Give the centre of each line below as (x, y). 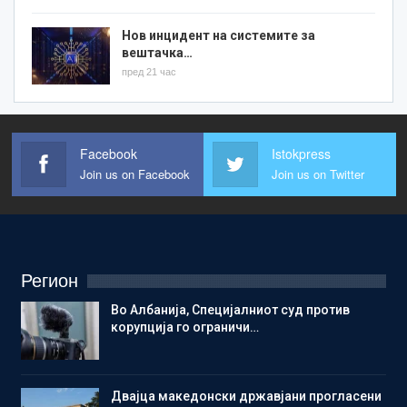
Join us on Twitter (318, 174)
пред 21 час (149, 71)
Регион (50, 280)
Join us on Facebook (134, 174)
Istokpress (301, 153)
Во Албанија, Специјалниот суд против (230, 309)
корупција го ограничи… (185, 327)
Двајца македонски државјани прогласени (246, 396)
